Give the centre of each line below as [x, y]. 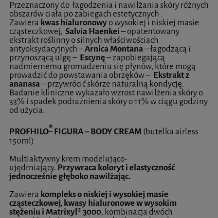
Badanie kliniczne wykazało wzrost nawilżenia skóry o [106, 93]
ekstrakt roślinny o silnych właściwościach [84, 40]
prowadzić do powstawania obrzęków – [81, 75]
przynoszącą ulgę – [45, 58]
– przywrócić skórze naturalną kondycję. [113, 84]
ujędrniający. [33, 167]
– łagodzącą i [168, 49]
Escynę [93, 58]
